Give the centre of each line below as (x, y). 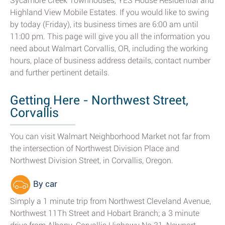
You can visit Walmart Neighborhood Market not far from (110, 136)
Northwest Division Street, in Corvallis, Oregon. (92, 160)
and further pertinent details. (60, 73)
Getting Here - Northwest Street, (99, 100)
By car (44, 184)
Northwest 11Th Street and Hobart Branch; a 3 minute (105, 213)
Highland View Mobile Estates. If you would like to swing (109, 12)
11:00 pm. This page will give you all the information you (110, 36)
